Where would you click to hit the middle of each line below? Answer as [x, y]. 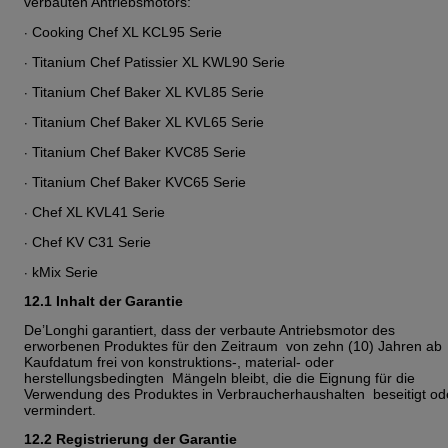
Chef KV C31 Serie [91, 241]
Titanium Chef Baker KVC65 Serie [139, 181]
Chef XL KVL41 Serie [98, 211]
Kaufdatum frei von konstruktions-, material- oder [179, 361]
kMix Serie [65, 271]
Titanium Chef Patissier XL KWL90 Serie [158, 61]
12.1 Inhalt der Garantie [105, 300]
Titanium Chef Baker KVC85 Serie [139, 151]
